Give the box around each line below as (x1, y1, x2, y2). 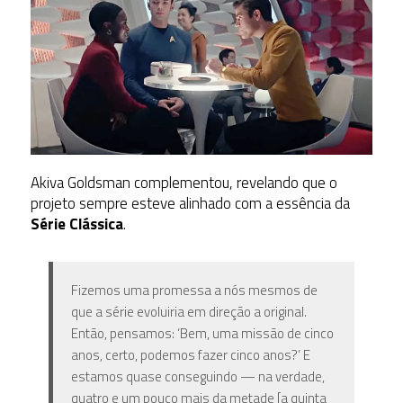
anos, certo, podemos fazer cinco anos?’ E (70, 345, 310, 366)
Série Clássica (30, 212, 123, 237)
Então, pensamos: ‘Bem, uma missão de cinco (70, 323, 334, 345)
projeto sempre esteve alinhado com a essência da (30, 192, 350, 216)
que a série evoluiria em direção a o (70, 301, 271, 323)
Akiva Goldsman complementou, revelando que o (30, 171, 337, 195)
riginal (270, 301, 304, 323)
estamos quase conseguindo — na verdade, (70, 366, 325, 388)
